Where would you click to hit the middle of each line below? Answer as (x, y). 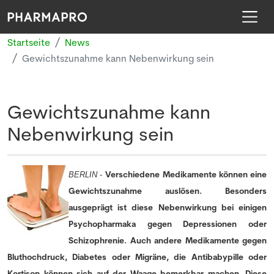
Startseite (29, 43)
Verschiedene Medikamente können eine (186, 175)
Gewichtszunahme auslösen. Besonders (168, 191)
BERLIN (83, 175)
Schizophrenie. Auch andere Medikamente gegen (168, 241)
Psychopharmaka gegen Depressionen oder (168, 224)
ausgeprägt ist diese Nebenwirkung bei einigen (168, 208)
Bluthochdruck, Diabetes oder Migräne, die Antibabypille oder (137, 257)
